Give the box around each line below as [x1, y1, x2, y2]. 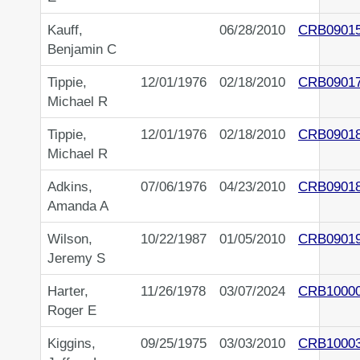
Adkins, [47, 178, 92, 195]
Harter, [47, 283, 88, 300]
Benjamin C [47, 41, 117, 58]
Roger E [47, 302, 96, 319]
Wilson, [47, 231, 92, 247]
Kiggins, [47, 335, 96, 352]
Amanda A [47, 198, 108, 215]
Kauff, [47, 22, 83, 39]
